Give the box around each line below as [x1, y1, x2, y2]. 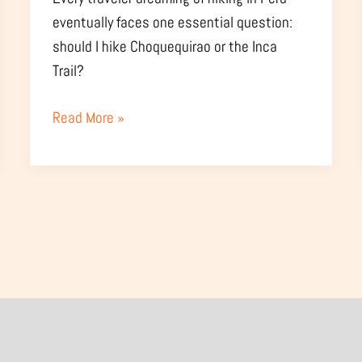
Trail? [53, 60, 85, 81]
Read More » [53, 107, 125, 128]
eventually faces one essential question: [53, 11, 293, 32]
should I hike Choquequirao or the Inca [53, 36, 278, 57]
